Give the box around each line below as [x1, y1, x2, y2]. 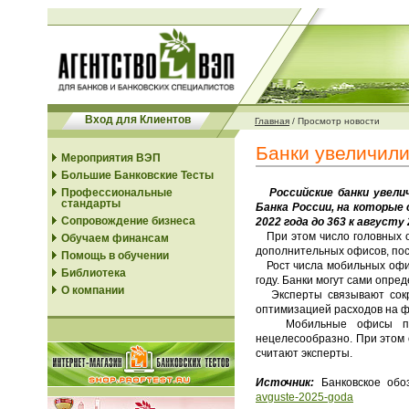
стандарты [61, 197, 121, 210]
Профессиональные [61, 186, 173, 199]
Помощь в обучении [61, 249, 169, 262]
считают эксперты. [256, 347, 352, 360]
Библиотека [61, 267, 126, 279]
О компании [61, 284, 124, 297]
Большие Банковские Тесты [61, 169, 214, 182]
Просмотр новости [298, 116, 380, 126]
